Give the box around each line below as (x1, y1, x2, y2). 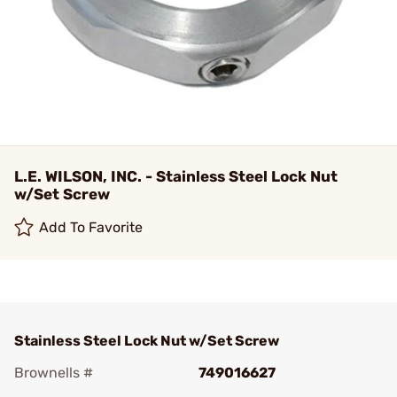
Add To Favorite (39, 219, 144, 236)
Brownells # (14, 364, 93, 381)
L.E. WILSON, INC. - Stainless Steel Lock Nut (14, 167, 338, 185)
